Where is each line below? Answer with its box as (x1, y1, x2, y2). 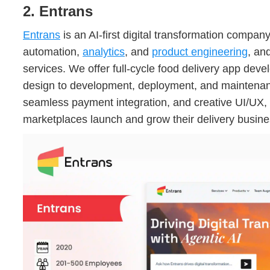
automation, (23, 45, 83, 58)
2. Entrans (23, 2, 93, 19)
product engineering (152, 45, 248, 58)
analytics (83, 45, 125, 58)
